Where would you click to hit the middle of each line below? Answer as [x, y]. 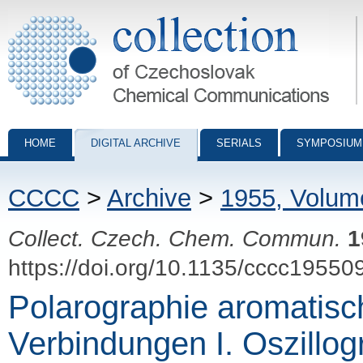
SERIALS [239, 143]
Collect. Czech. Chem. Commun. [175, 238]
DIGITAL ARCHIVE [136, 143]
